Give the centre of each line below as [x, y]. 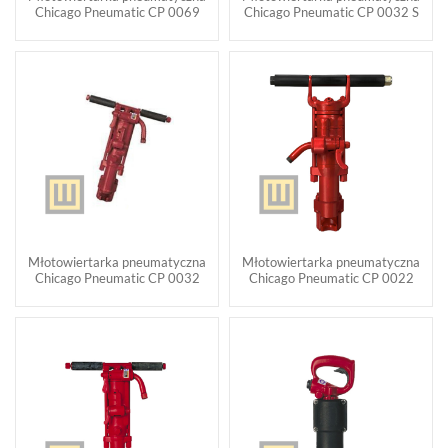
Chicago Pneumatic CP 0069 [117, 12]
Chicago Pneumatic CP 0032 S [331, 12]
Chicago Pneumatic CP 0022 [331, 278]
